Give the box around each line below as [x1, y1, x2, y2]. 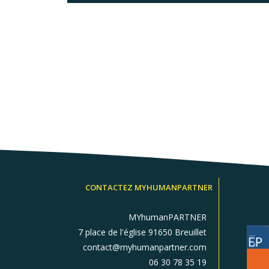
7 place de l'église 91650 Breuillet [78, 226, 207, 238]
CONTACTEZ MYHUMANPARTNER [85, 182, 213, 193]
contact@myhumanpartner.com [83, 241, 207, 253]
